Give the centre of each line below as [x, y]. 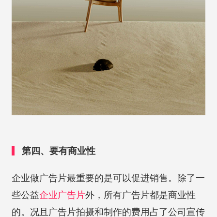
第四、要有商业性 [59, 151]
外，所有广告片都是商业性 [140, 195]
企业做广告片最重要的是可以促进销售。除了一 [108, 178]
